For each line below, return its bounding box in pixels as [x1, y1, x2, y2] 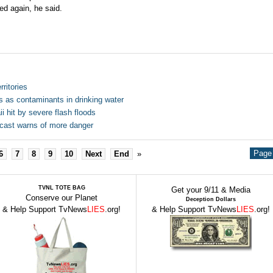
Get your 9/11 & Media [171, 185, 250, 194]
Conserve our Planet [26, 193, 97, 202]
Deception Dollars [186, 196, 236, 202]
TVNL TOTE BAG [38, 185, 85, 191]
